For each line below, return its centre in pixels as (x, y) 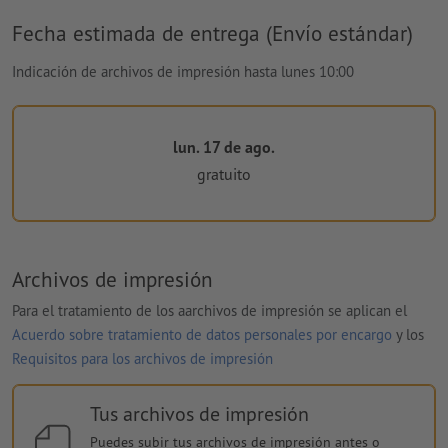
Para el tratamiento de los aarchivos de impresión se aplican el (209, 311)
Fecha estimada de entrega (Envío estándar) (212, 33)
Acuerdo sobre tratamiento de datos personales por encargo (202, 335)
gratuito (224, 173)
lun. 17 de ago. (224, 147)
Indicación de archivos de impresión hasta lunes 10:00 (183, 72)
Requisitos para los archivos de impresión (142, 359)
